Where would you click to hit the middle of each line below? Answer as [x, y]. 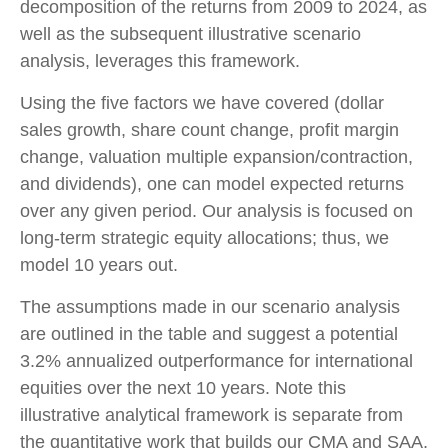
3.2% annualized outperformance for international [216, 361]
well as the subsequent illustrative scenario [190, 34]
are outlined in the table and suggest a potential [209, 334]
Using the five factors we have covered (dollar [202, 103]
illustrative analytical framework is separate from [211, 415]
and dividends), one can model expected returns [212, 184]
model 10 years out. [99, 265]
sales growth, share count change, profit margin [209, 130]
